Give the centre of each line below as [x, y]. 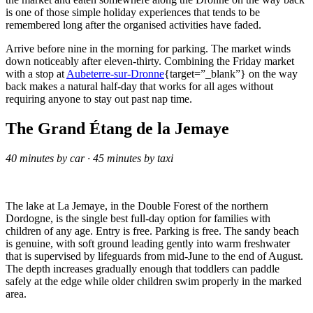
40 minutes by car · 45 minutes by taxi [89, 158]
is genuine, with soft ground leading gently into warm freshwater [148, 243]
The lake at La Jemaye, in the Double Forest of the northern [137, 205]
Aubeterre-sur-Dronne [115, 73]
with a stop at [36, 73]
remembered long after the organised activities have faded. [133, 24]
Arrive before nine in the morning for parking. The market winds [148, 48]
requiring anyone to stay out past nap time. [99, 99]
